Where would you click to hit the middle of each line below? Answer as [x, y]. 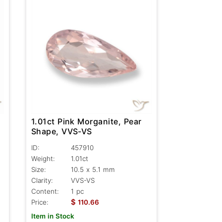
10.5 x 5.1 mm [93, 170]
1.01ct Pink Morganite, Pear [86, 122]
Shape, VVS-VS [62, 132]
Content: [45, 192]
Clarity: [42, 181]
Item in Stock [53, 216]
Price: [40, 202]
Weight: [43, 159]
